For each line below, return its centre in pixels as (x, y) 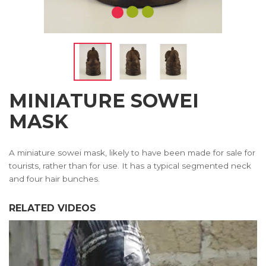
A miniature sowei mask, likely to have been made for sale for (132, 153)
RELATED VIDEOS (53, 208)
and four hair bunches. (54, 179)
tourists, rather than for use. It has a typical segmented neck (130, 166)
